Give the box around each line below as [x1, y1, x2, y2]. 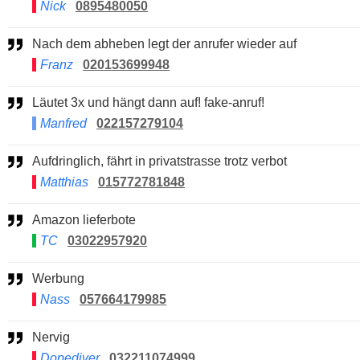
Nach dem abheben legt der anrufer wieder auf [42, 36, 297, 51]
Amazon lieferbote [41, 212, 136, 227]
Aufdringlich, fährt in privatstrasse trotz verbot [41, 153, 287, 168]
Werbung [44, 271, 84, 285]
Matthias [40, 174, 92, 189]
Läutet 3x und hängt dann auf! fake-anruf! [39, 95, 264, 109]
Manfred [40, 116, 87, 130]
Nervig [42, 329, 70, 344]
